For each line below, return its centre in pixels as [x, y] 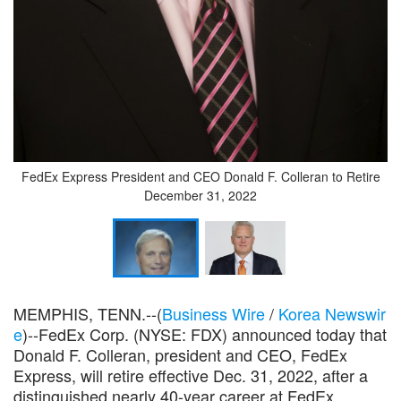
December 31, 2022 [200, 195]
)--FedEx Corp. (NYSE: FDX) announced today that [205, 334]
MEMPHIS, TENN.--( [88, 313]
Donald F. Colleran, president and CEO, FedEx [180, 354]
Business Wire [213, 313]
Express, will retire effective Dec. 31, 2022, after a [191, 375]
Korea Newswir [332, 313]
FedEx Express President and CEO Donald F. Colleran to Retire [200, 176]
